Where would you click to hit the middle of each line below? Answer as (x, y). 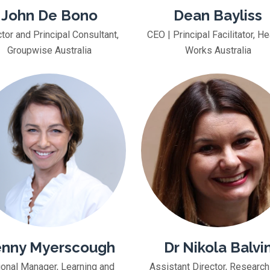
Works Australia (218, 50)
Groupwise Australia (49, 50)
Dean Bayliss (218, 15)
